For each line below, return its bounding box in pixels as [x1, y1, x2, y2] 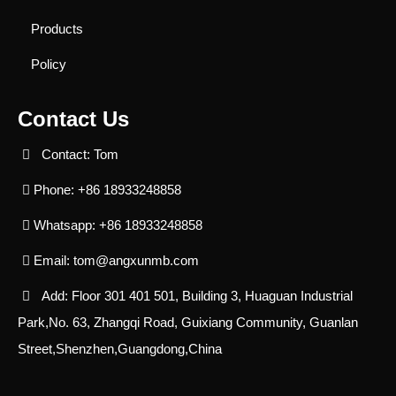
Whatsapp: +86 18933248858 [30, 217, 202, 232]
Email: [30, 252, 73, 268]
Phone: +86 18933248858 [30, 181, 181, 197]
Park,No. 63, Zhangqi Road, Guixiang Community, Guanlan [18, 314, 358, 330]
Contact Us [18, 106, 129, 131]
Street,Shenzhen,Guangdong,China [18, 340, 222, 356]
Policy [31, 56, 66, 72]
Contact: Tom [34, 146, 119, 162]
